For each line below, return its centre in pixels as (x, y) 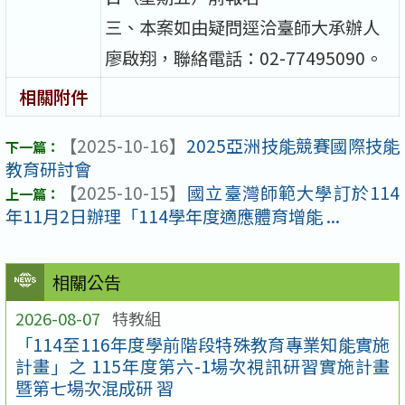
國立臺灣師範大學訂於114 (293, 193)
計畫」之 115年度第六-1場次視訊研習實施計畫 (202, 367)
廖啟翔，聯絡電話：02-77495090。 (244, 57)
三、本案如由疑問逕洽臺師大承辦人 (243, 27)
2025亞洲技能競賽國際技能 (293, 146)
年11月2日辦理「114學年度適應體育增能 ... (173, 217)
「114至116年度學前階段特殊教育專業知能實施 (202, 345)
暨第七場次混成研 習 (94, 388)
